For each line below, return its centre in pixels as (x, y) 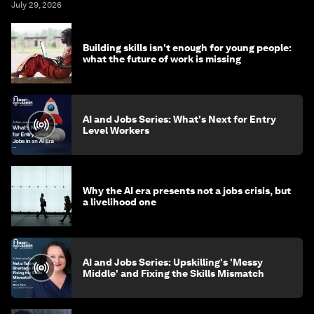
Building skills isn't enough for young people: (187, 48)
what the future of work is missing (162, 59)
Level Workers (116, 131)
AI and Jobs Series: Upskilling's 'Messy (173, 262)
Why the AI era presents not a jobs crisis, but (187, 191)
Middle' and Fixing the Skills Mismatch (173, 274)
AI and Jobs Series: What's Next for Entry (179, 120)
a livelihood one (120, 202)
